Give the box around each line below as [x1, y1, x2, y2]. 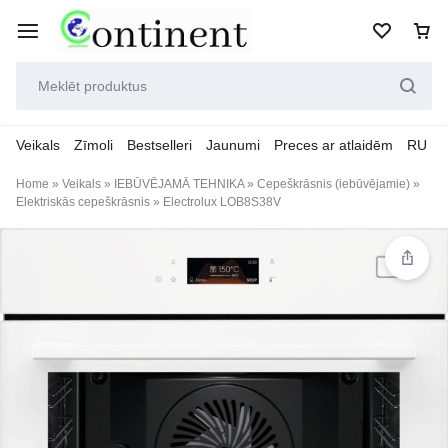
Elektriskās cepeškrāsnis [16, 195, 150, 209]
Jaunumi [206, 137, 260, 153]
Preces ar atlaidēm [274, 137, 393, 153]
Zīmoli [74, 137, 113, 153]
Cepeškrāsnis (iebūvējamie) [257, 177, 410, 191]
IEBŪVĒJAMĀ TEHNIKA [114, 177, 244, 191]
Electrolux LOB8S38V [163, 195, 281, 209]
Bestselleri [127, 137, 192, 153]
